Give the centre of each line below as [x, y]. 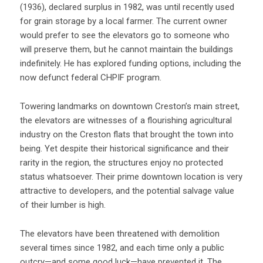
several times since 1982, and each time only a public [122, 247]
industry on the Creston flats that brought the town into [127, 134]
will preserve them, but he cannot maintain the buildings [126, 49]
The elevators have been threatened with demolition [119, 233]
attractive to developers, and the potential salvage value [127, 190]
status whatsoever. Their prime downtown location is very [131, 176]
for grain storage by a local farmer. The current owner [123, 21]
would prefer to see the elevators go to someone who [124, 35]
